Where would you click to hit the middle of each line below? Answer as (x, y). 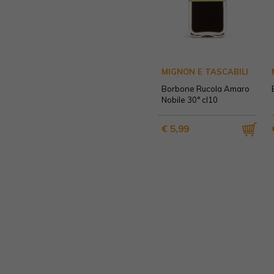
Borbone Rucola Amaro (206, 88)
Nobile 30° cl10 (190, 99)
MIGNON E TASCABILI (205, 71)
